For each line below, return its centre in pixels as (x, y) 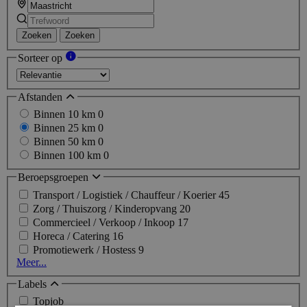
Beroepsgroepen (54, 177)
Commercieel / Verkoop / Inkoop (105, 222)
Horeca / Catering (73, 236)
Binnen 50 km (66, 142)
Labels (34, 284)
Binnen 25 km (66, 128)
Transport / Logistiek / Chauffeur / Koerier (126, 195)
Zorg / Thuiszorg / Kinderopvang (106, 208)
